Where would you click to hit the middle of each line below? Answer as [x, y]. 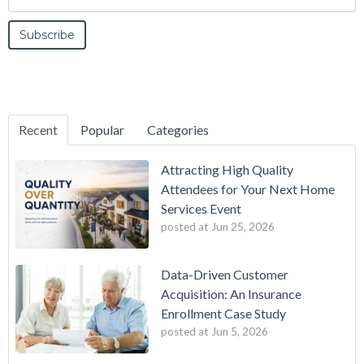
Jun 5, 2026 [240, 331]
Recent [38, 129]
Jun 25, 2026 [243, 226]
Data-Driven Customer [225, 274]
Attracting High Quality [227, 169]
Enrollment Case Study [223, 313]
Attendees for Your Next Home [248, 188]
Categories [178, 129]
